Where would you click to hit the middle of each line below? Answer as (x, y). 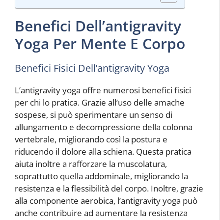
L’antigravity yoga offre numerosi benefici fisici (103, 90)
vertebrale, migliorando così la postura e (91, 139)
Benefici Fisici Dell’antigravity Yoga (92, 68)
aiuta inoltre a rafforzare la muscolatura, (91, 164)
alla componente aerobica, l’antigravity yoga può (106, 200)
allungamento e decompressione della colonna (104, 127)
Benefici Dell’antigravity (98, 26)
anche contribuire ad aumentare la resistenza (101, 213)
